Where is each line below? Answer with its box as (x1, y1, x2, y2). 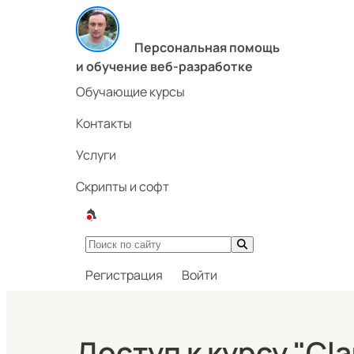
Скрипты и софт (76, 178, 169, 196)
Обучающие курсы (76, 83, 185, 101)
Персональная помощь (134, 39, 280, 57)
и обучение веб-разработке (76, 58, 253, 76)
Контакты (76, 115, 132, 133)
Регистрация (85, 266, 163, 284)
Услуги (76, 146, 116, 164)
